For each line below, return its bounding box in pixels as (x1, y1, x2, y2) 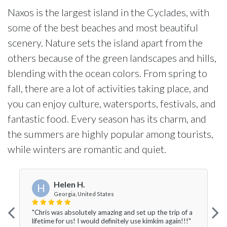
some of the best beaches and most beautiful (8, 21, 198, 33)
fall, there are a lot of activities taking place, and (8, 82, 209, 94)
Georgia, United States (54, 190, 114, 197)
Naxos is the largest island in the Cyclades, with (8, 6, 209, 18)
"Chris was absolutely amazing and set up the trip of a (32, 208, 193, 216)
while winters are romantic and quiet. (8, 143, 166, 155)
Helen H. (54, 179, 85, 189)
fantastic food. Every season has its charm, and (8, 112, 206, 125)
